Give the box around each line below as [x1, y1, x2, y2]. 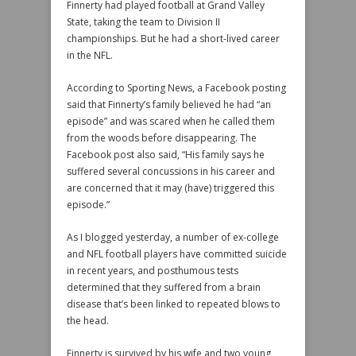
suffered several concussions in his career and [67, 164, 275, 178]
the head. [67, 314, 109, 327]
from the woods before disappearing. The [67, 131, 257, 145]
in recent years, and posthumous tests [67, 264, 238, 277]
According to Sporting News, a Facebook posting [67, 81, 286, 95]
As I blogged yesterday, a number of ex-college [67, 230, 279, 244]
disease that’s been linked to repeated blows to [67, 297, 281, 311]
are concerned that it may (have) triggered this [67, 181, 274, 195]
